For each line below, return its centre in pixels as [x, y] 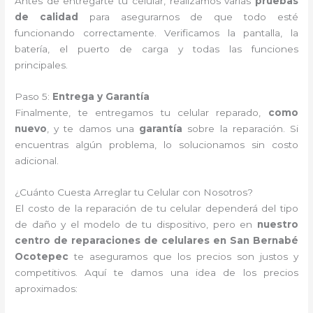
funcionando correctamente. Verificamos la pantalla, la [156, 32]
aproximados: [46, 288]
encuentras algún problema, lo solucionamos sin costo [156, 144]
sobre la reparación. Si [240, 128]
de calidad [46, 16]
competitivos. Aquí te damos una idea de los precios [156, 272]
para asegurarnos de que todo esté [188, 16]
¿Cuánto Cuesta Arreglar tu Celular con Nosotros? [134, 192]
